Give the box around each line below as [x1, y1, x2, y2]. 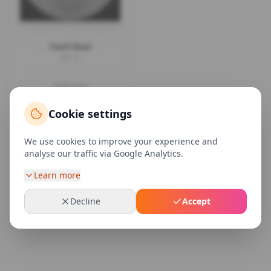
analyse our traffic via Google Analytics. [24, 148, 183, 159]
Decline [70, 195, 100, 207]
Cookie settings [48, 106, 132, 121]
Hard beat [49, 41, 91, 52]
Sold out [53, 80, 87, 92]
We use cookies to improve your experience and [24, 135, 218, 147]
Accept [182, 195, 211, 207]
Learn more [34, 169, 80, 181]
